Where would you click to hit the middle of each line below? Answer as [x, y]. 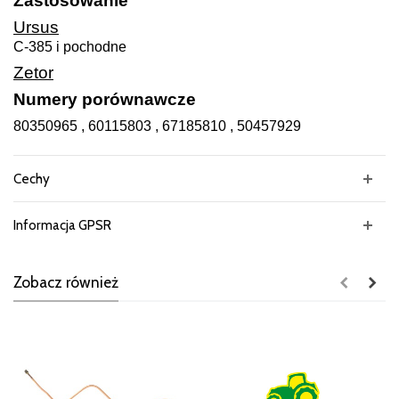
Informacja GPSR [62, 225]
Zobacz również [66, 282]
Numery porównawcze [105, 100]
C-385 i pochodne [70, 47]
